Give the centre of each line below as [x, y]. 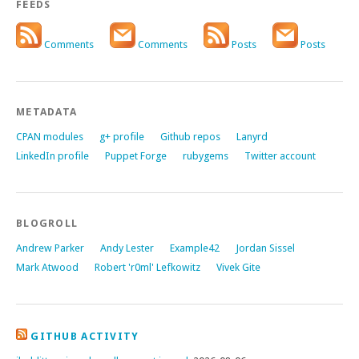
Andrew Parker [50, 248]
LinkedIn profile [52, 156]
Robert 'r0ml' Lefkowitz [147, 267]
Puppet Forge [136, 156]
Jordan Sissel [265, 248]
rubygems [206, 156]
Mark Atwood [47, 267]
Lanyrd [252, 137]
